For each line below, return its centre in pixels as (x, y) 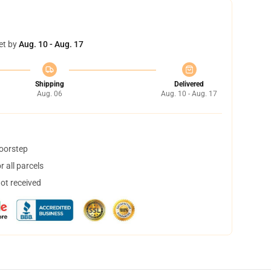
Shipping (49, 84)
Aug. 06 (49, 94)
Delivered (189, 84)
